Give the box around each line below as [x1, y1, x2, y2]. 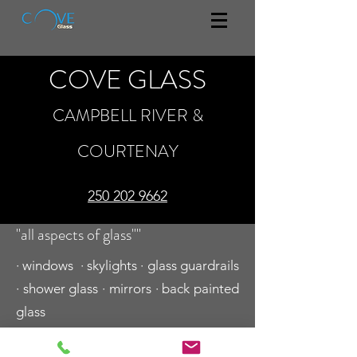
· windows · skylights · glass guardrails [16, 257, 239, 273]
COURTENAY [76, 139, 178, 163]
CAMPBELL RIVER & [52, 104, 203, 127]
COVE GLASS [49, 61, 206, 99]
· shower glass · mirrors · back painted [16, 280, 239, 296]
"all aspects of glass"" [16, 223, 141, 246]
